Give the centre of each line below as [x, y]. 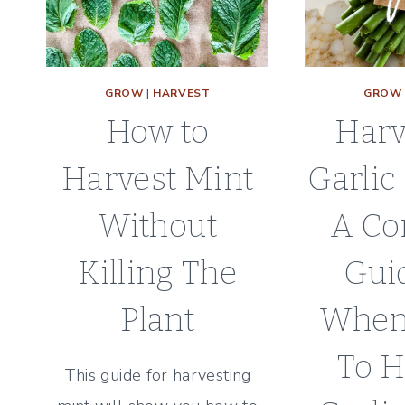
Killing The [158, 273]
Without [157, 226]
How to [158, 132]
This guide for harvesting [157, 375]
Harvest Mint [158, 179]
